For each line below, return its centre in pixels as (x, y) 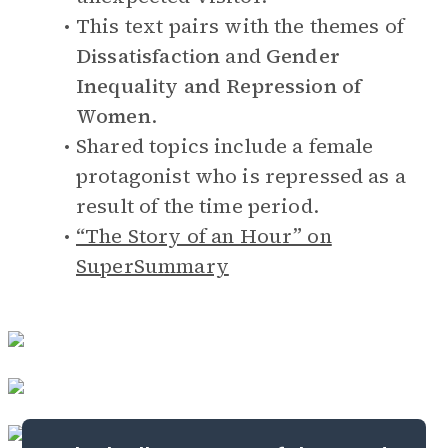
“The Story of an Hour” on (204, 236)
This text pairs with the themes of (240, 26)
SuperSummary (152, 266)
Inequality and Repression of (219, 86)
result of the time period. (197, 206)
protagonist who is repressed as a (241, 176)
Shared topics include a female (225, 146)
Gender (303, 56)
